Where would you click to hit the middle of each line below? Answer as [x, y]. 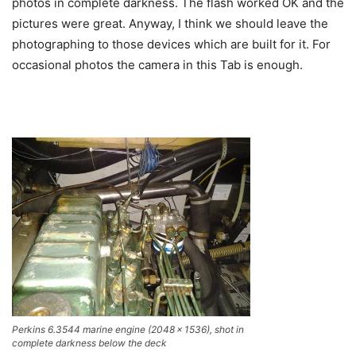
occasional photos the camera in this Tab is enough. [157, 65]
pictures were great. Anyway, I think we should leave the [170, 24]
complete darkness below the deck [89, 343]
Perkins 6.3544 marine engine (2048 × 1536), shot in [128, 330]
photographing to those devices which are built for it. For [171, 44]
